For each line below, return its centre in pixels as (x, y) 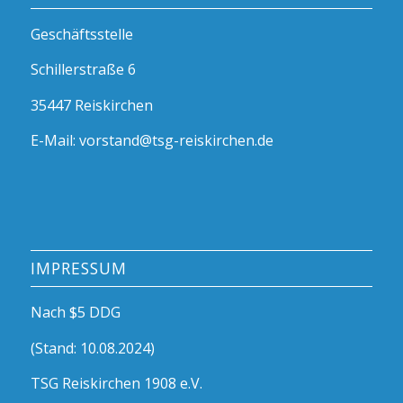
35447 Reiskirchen (91, 105)
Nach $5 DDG (75, 312)
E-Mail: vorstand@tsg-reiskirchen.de (152, 141)
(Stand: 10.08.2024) (92, 348)
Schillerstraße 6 (83, 70)
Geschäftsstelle (81, 34)
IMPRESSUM (78, 268)
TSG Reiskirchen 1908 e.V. (116, 384)
